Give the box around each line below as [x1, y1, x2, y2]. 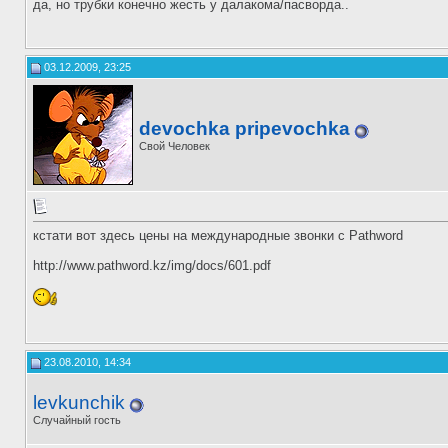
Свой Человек [139, 140, 210, 152]
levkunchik [33, 392, 125, 413]
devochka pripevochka [139, 118, 350, 139]
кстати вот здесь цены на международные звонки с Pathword [33, 228, 403, 244]
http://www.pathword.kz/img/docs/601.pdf [33, 258, 271, 274]
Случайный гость [33, 414, 121, 426]
